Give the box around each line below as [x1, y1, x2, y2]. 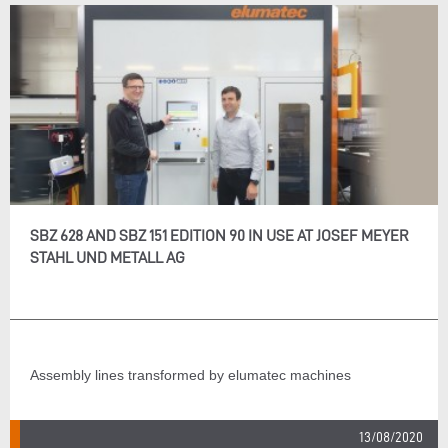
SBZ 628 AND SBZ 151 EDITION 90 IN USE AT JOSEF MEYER [30, 227, 409, 244]
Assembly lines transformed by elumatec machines [30, 366, 351, 383]
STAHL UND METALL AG [30, 249, 185, 266]
